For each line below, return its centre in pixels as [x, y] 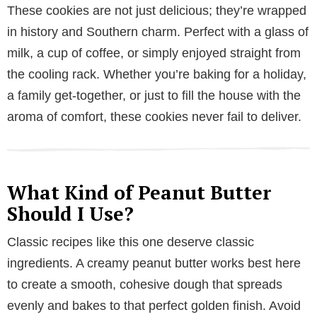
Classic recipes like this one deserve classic [131, 242]
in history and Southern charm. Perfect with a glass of [158, 31]
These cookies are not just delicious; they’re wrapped [157, 10]
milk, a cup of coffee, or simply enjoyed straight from [154, 53]
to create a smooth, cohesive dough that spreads [145, 284]
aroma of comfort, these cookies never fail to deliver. [154, 116]
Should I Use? [70, 213]
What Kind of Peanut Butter [139, 192]
